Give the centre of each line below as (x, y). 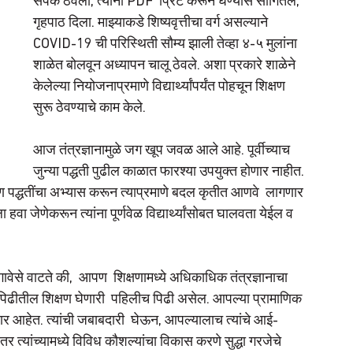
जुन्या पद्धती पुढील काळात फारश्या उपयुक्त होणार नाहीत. (170, 172)
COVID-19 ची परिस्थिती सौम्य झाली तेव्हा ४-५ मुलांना (167, 44)
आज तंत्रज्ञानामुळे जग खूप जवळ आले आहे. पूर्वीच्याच (163, 150)
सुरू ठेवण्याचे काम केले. (91, 108)
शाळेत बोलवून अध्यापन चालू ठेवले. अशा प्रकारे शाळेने (166, 65)
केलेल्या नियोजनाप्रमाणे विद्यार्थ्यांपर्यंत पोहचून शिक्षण (161, 87)
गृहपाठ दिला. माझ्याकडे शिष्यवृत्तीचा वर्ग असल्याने (152, 23)
